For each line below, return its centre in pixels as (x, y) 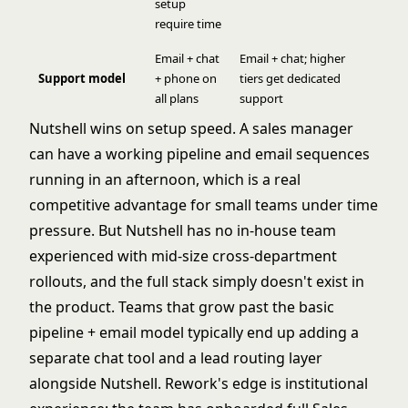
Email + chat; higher (292, 58)
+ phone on (186, 78)
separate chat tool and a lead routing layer (176, 357)
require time (188, 23)
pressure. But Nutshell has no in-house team (183, 230)
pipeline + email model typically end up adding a (194, 332)
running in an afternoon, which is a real (165, 179)
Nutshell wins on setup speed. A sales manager (191, 128)
